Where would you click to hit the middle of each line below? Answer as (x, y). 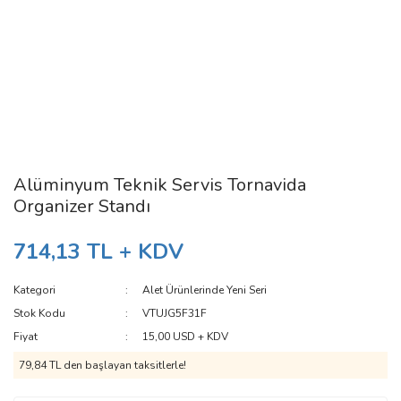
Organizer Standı (82, 206)
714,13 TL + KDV (98, 252)
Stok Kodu (39, 313)
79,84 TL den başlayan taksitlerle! (102, 365)
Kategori (34, 290)
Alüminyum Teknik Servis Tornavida (160, 185)
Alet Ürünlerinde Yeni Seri (205, 290)
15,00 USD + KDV (186, 337)
